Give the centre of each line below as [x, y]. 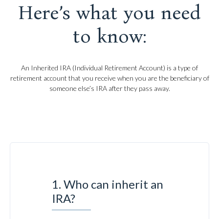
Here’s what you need [109, 13]
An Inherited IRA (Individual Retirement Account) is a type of [109, 68]
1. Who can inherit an [108, 184]
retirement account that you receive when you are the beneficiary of [109, 78]
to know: [109, 36]
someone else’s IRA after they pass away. [109, 88]
